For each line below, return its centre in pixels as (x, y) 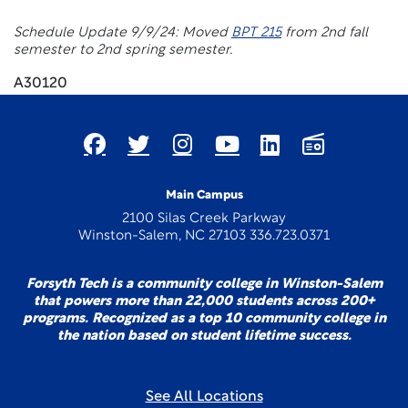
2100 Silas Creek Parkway (204, 219)
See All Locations (204, 397)
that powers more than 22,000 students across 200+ (204, 302)
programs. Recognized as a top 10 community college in (204, 319)
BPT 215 (256, 33)
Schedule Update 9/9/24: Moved (122, 33)
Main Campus (204, 195)
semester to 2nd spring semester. (123, 51)
